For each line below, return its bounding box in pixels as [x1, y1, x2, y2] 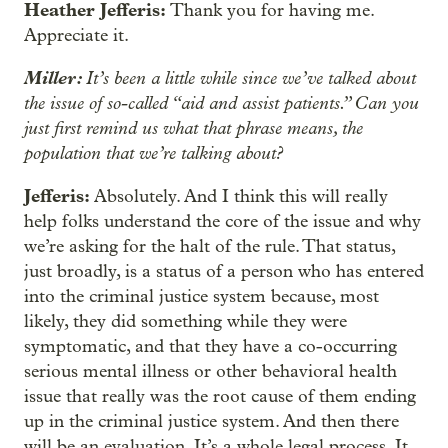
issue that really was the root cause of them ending [24, 386, 416, 407]
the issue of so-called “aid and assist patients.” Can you [24, 92, 419, 114]
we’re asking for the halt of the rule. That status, [24, 236, 395, 257]
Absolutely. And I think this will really [94, 186, 388, 207]
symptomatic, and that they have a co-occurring [24, 336, 397, 357]
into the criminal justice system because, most [24, 286, 379, 307]
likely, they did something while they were [24, 311, 347, 332]
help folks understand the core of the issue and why [24, 211, 421, 232]
